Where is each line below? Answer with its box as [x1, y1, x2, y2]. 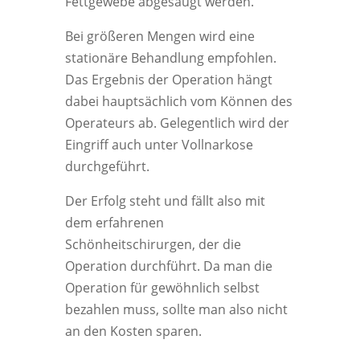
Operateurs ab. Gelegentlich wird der [64, 114, 289, 132]
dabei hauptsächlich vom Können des [64, 92, 292, 110]
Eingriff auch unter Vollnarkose [64, 136, 253, 153]
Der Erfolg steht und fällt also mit [64, 192, 265, 210]
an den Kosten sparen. [64, 322, 202, 340]
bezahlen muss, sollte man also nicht [64, 301, 288, 318]
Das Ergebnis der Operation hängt [64, 71, 272, 88]
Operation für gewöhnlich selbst [64, 279, 260, 297]
